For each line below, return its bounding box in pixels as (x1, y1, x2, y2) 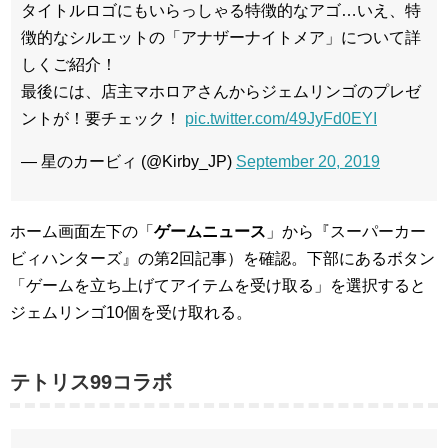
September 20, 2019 (236, 153, 380, 171)
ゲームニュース (154, 223, 266, 241)
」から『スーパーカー (266, 223, 426, 241)
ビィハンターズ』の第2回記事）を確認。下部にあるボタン (10, 250, 435, 268)
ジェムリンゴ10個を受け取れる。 (10, 304, 252, 322)
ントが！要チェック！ (21, 110, 185, 128)
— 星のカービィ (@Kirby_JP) (21, 153, 236, 171)
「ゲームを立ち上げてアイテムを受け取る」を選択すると (10, 277, 426, 295)
